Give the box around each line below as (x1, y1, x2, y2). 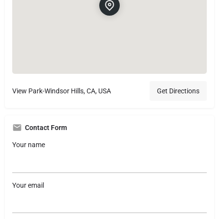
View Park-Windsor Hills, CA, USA (12, 87, 111, 95)
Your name (12, 141, 45, 149)
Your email (12, 181, 44, 189)
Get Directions (157, 87, 199, 95)
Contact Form (25, 124, 67, 132)
